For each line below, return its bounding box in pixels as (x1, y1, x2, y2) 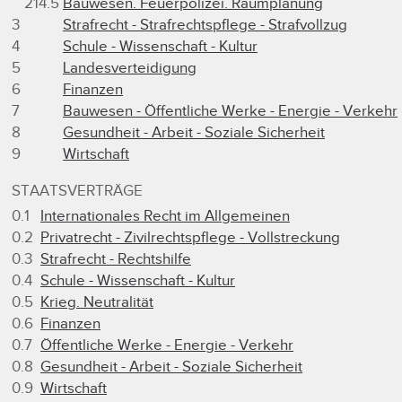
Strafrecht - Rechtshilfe (40, 249, 191, 268)
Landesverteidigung (63, 58, 197, 77)
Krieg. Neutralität (40, 293, 153, 311)
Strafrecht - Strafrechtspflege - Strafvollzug (63, 15, 347, 34)
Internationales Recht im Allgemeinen (40, 206, 290, 225)
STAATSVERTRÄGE (12, 181, 143, 200)
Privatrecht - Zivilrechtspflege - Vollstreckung (40, 228, 340, 247)
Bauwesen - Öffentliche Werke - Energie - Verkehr (63, 101, 398, 120)
